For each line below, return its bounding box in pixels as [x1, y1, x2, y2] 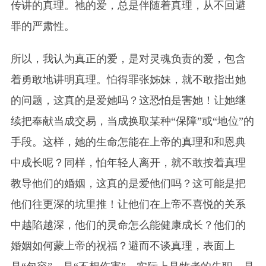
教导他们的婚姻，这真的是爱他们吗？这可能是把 [10, 177, 246, 189]
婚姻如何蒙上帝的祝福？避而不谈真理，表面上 [10, 239, 235, 252]
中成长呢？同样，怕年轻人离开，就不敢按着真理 [10, 156, 246, 169]
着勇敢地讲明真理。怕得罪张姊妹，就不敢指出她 [10, 73, 246, 85]
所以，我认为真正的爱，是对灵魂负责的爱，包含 [10, 52, 246, 65]
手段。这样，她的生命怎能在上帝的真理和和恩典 [10, 135, 246, 148]
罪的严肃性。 [10, 20, 75, 32]
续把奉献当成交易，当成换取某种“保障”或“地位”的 [10, 115, 254, 127]
